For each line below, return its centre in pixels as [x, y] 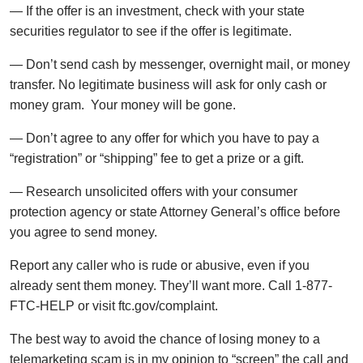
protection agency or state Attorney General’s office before [175, 212]
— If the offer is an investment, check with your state [157, 11]
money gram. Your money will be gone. [123, 105]
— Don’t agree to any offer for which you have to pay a [164, 139]
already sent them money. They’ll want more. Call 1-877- [171, 286]
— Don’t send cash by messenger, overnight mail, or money [180, 65]
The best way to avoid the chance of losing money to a [165, 340]
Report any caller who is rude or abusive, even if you [160, 266]
